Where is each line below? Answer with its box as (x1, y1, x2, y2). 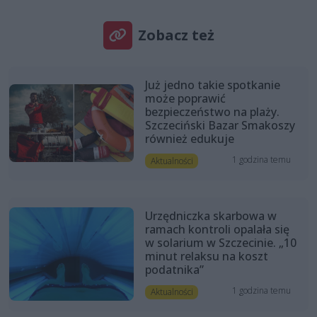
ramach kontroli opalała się (144, 221, 289, 237)
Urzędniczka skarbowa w (144, 207, 277, 224)
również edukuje (144, 130, 234, 146)
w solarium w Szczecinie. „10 (144, 234, 296, 250)
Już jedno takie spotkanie (144, 76, 280, 93)
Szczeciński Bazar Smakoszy (144, 117, 295, 133)
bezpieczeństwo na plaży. (144, 103, 279, 120)
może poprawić (144, 90, 226, 106)
